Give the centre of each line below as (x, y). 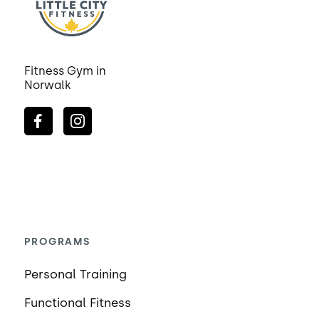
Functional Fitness (77, 303)
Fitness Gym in (65, 71)
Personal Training (75, 274)
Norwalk (47, 85)
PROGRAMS (57, 242)
